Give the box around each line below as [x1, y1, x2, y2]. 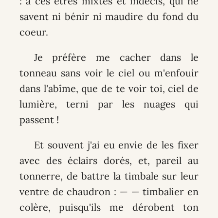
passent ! [19, 113, 59, 126]
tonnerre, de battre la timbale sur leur [19, 169, 199, 182]
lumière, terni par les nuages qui [19, 97, 199, 110]
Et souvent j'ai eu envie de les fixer [34, 138, 199, 151]
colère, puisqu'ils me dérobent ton [19, 200, 199, 213]
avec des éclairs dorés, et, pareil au [19, 154, 199, 166]
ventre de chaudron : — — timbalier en [19, 185, 199, 198]
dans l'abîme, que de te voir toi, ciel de [19, 82, 199, 94]
